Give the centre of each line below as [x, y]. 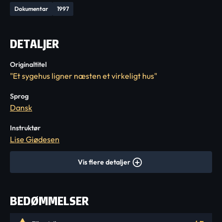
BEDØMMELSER [49, 201]
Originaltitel [28, 64]
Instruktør [25, 128]
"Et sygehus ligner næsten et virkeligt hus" [83, 76]
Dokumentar [31, 9]
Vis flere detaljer [104, 162]
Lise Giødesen [35, 139]
